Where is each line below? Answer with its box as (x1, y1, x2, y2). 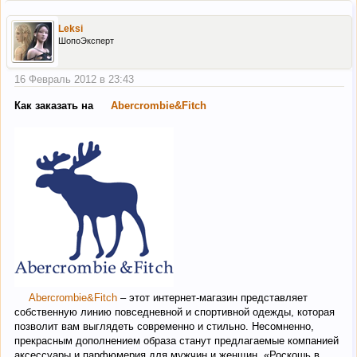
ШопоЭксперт (58, 36, 114, 46)
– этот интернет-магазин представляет (117, 291, 308, 304)
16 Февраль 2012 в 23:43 (14, 73, 134, 86)
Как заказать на (14, 99, 96, 112)
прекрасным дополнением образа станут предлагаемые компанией (14, 334, 339, 347)
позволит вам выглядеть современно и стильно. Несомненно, (14, 320, 314, 332)
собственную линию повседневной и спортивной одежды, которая (14, 305, 335, 318)
